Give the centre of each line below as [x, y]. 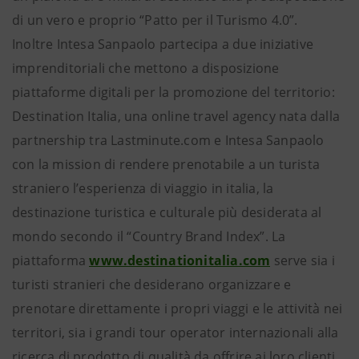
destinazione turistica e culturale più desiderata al [167, 212]
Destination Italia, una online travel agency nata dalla [176, 116]
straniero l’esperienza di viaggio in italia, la [143, 188]
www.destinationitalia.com [180, 260]
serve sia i [303, 260]
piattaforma [51, 260]
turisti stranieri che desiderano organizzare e [152, 284]
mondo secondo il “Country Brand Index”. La [149, 236]
